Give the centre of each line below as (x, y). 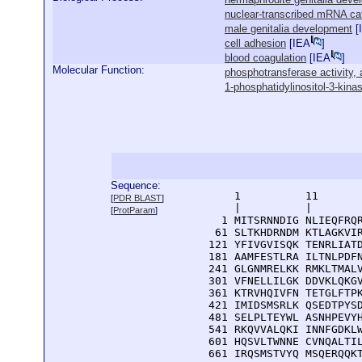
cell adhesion (255, 43)
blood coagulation (265, 58)
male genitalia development (288, 29)
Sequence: (136, 185)
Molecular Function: (99, 70)
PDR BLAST (138, 198)
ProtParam (135, 210)
